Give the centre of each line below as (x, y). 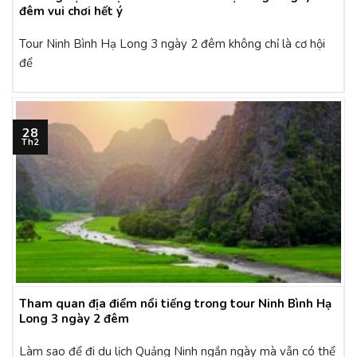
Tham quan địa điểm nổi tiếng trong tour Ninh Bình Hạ (175, 304)
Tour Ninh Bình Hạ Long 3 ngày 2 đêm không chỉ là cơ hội (172, 44)
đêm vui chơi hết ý (71, 12)
